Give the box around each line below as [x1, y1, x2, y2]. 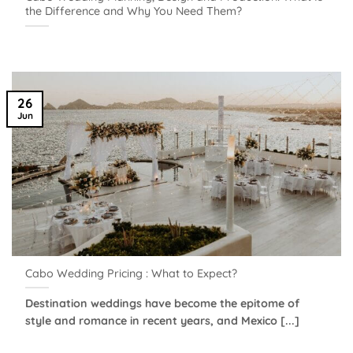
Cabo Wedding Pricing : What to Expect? [25, 266, 238, 281]
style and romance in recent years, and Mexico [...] [25, 313, 300, 328]
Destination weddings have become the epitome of [25, 295, 300, 310]
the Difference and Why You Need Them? [25, 4, 243, 19]
